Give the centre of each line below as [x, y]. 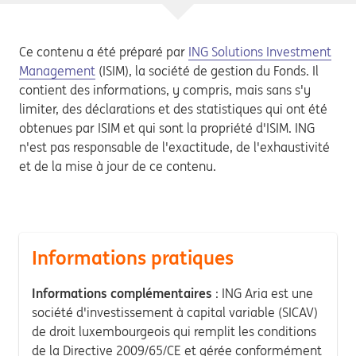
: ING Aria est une [263, 293]
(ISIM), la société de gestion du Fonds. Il [207, 70]
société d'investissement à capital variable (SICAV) [175, 312]
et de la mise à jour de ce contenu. [118, 166]
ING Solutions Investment [260, 51]
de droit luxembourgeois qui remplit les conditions [174, 331]
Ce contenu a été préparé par [104, 51]
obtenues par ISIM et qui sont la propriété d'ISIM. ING [167, 128]
